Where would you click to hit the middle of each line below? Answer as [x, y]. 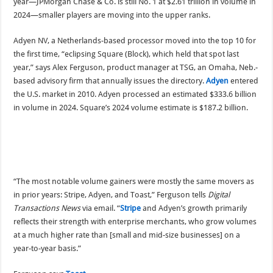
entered [244, 80]
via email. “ [101, 208]
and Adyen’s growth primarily [194, 208]
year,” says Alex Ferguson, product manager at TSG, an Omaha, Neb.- [136, 67]
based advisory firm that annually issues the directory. [110, 80]
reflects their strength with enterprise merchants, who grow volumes [135, 222]
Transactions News [47, 208]
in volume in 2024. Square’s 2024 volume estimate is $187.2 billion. [131, 107]
